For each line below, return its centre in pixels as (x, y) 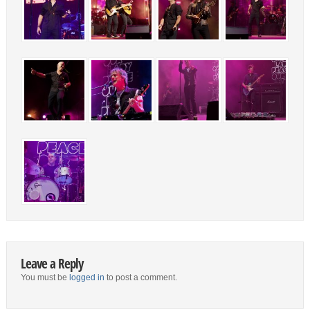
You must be (45, 277)
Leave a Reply (52, 263)
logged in (86, 277)
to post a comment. (140, 277)
